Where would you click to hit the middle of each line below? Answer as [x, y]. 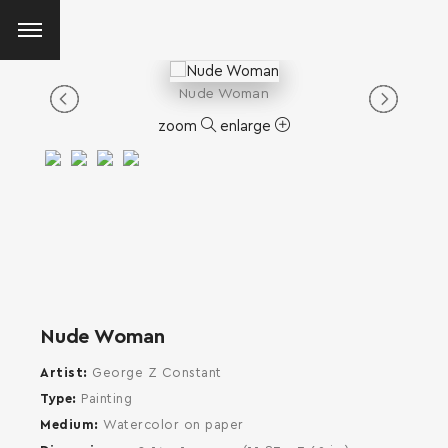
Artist [61, 373]
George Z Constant [157, 373]
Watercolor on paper [173, 425]
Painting [106, 399]
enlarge [247, 126]
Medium [67, 425]
